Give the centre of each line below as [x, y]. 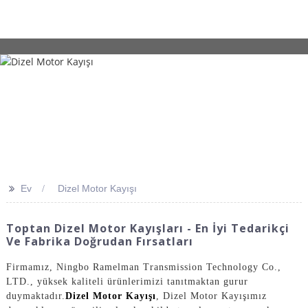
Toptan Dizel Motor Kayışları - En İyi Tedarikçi [147, 228]
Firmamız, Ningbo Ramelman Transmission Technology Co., [143, 267]
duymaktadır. [35, 296]
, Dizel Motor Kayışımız [211, 296]
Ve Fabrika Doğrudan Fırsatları [99, 241]
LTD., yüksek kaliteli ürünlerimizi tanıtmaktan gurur [127, 281]
